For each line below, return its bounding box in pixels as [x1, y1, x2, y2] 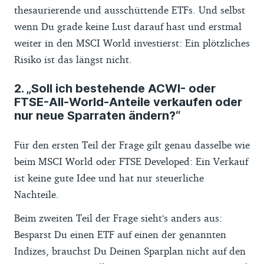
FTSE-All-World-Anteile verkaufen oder [14, 94, 242, 109]
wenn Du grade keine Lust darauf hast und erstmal [14, 19, 242, 32]
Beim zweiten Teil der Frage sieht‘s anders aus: [14, 211, 222, 224]
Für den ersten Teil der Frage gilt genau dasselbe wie [14, 138, 250, 151]
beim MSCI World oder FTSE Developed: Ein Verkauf [14, 154, 248, 167]
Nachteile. [14, 187, 59, 200]
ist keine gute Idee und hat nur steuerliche [14, 171, 204, 184]
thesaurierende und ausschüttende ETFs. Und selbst [14, 3, 245, 16]
